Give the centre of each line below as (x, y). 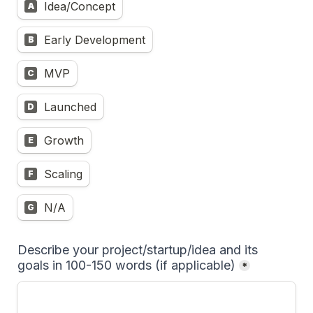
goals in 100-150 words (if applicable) (126, 265)
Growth (64, 140)
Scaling (63, 174)
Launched (70, 107)
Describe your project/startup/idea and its (138, 250)
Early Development (95, 40)
